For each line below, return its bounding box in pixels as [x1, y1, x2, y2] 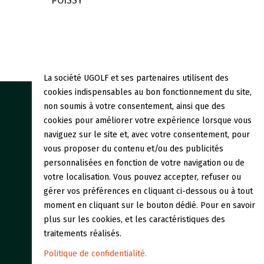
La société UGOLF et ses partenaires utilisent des [43, 72, 229, 83]
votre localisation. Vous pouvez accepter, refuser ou [43, 171, 241, 182]
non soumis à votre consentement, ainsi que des [43, 101, 225, 111]
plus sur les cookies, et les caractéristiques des [43, 214, 225, 225]
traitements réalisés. [43, 228, 121, 239]
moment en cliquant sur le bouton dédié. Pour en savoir [43, 200, 255, 210]
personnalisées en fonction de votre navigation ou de [43, 157, 245, 168]
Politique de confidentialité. [43, 248, 147, 259]
